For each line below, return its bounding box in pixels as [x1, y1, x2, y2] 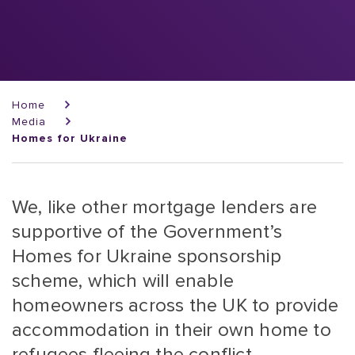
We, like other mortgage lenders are [12, 196, 318, 219]
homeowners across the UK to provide [12, 294, 339, 317]
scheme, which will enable [12, 269, 234, 292]
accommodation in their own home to [12, 319, 331, 342]
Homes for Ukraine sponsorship [12, 245, 281, 268]
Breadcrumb [12, 82, 98, 101]
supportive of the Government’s [12, 220, 283, 243]
